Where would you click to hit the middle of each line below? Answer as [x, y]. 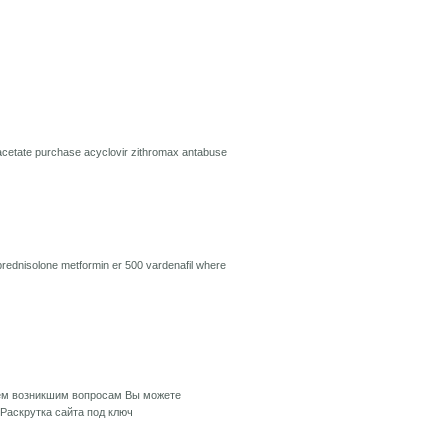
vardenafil [171, 265]
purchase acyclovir [83, 152]
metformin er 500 [103, 265]
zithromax [156, 152]
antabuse [204, 152]
